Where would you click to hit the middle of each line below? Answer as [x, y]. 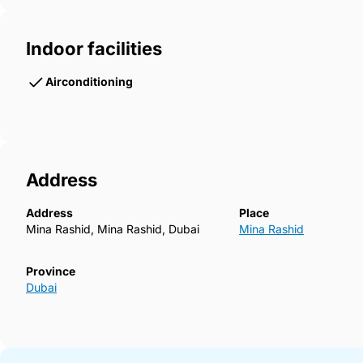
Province [51, 271]
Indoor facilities [94, 49]
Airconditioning [89, 82]
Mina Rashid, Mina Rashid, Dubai [113, 229]
